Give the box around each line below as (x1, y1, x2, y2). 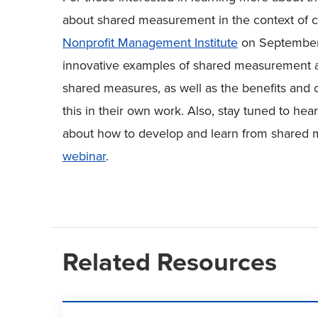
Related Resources (62, 243, 277, 280)
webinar (62, 147, 106, 165)
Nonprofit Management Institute (62, 33, 238, 52)
